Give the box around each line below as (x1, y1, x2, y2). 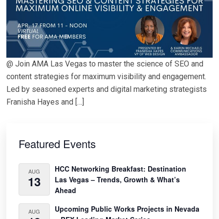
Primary (6, 121, 49, 136)
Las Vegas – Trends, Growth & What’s (55, 174, 180, 184)
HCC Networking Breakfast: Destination (55, 163, 187, 174)
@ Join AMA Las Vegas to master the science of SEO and (6, 59, 204, 68)
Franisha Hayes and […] (6, 97, 85, 107)
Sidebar (6, 133, 48, 149)
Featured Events (19, 135, 96, 151)
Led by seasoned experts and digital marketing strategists (6, 84, 207, 94)
